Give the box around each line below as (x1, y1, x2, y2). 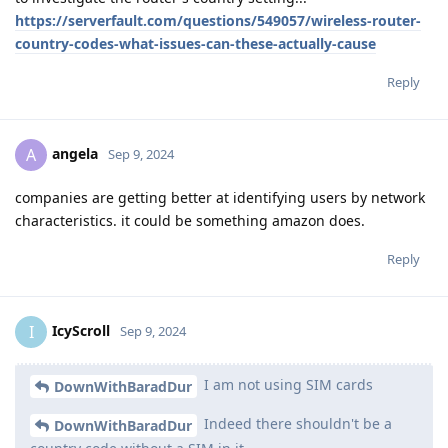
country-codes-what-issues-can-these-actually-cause (15, 34, 376, 54)
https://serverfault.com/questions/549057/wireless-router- (15, 11, 421, 31)
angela (52, 143, 98, 163)
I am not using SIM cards (200, 375, 373, 395)
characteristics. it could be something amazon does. (15, 211, 365, 231)
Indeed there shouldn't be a (200, 413, 392, 433)
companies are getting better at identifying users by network (15, 188, 425, 208)
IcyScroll (52, 320, 110, 340)
